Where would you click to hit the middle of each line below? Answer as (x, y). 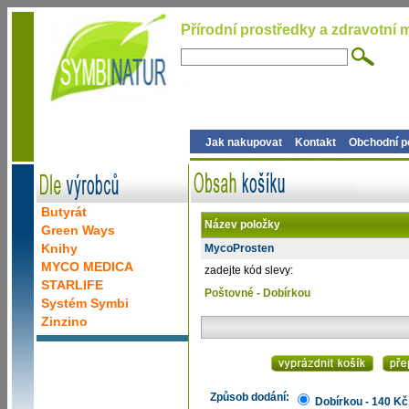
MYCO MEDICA (87, 267)
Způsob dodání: (250, 397)
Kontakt (315, 143)
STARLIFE (72, 285)
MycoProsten (239, 248)
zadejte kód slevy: (247, 270)
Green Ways (78, 230)
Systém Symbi (85, 303)
